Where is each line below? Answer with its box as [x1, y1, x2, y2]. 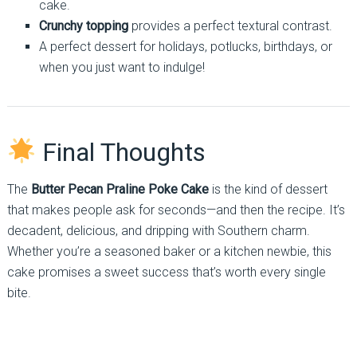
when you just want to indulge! [38, 60, 205, 76]
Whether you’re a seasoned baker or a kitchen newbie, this [6, 244, 331, 260]
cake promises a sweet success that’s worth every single [6, 265, 326, 280]
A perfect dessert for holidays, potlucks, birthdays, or [38, 39, 332, 55]
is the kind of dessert [208, 182, 328, 198]
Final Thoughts [36, 137, 206, 168]
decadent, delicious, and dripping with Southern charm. [6, 223, 310, 239]
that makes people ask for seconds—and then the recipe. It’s [6, 202, 345, 218]
